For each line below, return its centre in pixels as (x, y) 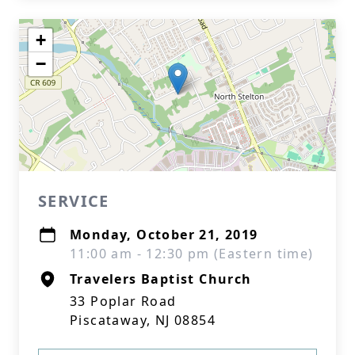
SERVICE (74, 201)
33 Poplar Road (123, 301)
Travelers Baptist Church (161, 279)
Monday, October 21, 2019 (164, 235)
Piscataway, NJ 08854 (143, 320)
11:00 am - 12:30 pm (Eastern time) (192, 254)
